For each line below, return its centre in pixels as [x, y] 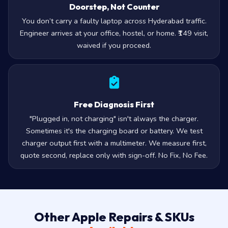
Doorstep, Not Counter [114, 7]
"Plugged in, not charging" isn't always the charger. [114, 119]
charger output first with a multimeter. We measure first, [114, 143]
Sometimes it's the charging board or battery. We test [114, 131]
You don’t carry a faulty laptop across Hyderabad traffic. [114, 21]
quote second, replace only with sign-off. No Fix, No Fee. [114, 155]
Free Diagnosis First [114, 105]
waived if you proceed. [114, 46]
